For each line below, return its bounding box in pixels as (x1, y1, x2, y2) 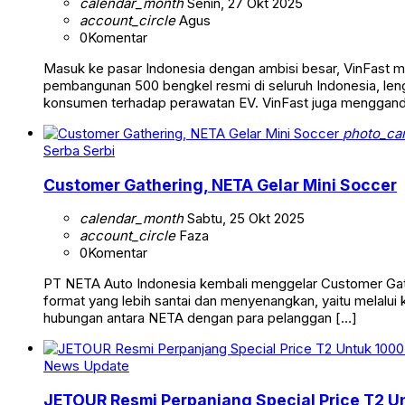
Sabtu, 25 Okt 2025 (184, 210, 305, 228)
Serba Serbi (43, 142, 115, 160)
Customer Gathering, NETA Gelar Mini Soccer (43, 174, 397, 194)
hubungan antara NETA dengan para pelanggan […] (43, 309, 357, 327)
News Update (43, 357, 129, 375)
